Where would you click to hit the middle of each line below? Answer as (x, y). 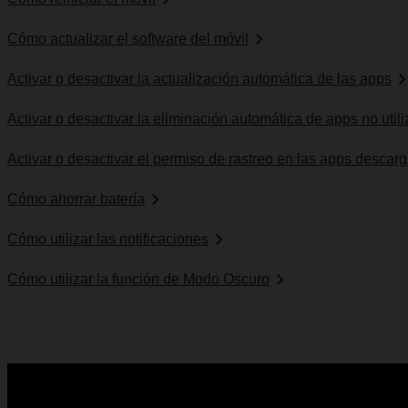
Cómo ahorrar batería (76, 199)
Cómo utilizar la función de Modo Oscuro (138, 280)
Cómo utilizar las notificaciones (108, 240)
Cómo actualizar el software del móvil (128, 39)
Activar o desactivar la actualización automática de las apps (199, 79)
